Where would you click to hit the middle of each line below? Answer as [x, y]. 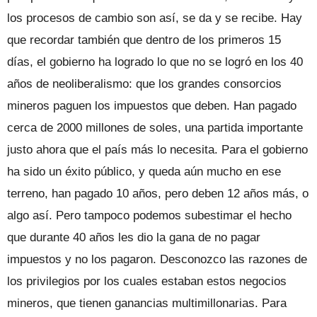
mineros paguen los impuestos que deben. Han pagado [152, 105]
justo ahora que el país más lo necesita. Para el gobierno [157, 149]
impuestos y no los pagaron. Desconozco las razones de [157, 259]
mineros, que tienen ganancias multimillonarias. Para [147, 303]
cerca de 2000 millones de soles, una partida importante [155, 127]
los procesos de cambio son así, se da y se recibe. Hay [155, 18]
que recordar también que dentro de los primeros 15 [144, 40]
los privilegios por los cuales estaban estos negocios [147, 281]
